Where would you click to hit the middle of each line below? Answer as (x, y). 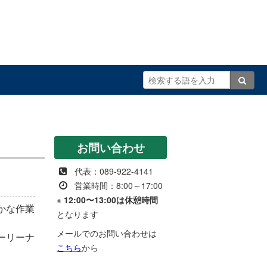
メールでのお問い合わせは (107, 233)
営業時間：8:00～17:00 (119, 185)
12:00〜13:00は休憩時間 (111, 200)
